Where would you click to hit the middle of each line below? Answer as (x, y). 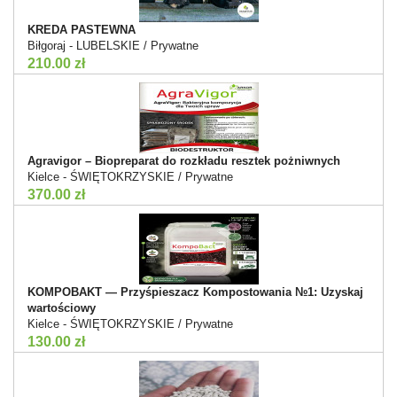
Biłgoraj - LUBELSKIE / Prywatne (113, 45)
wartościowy (62, 307)
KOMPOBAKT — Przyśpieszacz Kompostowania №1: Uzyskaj (195, 292)
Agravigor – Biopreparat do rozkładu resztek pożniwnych (184, 160)
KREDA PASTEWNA (82, 29)
